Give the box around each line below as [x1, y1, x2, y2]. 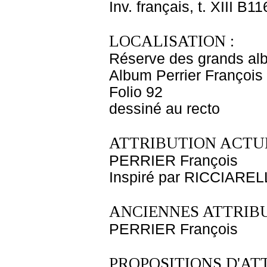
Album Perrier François [109, 67, 263, 83]
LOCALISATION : [109, 32, 234, 50]
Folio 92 [109, 84, 163, 100]
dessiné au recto [109, 101, 220, 117]
